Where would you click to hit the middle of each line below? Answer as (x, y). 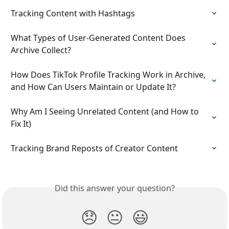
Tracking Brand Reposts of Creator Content (94, 148)
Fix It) (21, 124)
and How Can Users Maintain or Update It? (93, 87)
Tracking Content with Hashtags (73, 14)
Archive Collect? (41, 50)
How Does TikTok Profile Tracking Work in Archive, (109, 75)
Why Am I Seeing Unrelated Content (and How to (106, 112)
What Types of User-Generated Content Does (99, 38)
